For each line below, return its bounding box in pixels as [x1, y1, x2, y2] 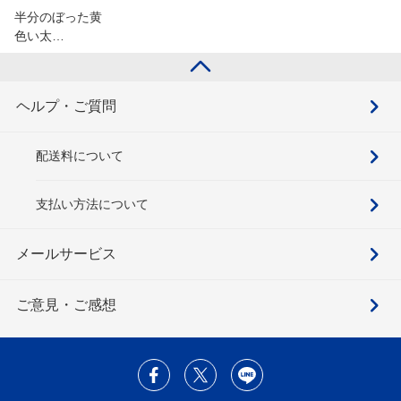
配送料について [36, 149, 124, 164]
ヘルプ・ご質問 [16, 98, 116, 115]
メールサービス [16, 246, 116, 262]
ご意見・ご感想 [16, 297, 116, 313]
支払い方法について [36, 197, 149, 212]
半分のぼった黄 [14, 10, 102, 25]
